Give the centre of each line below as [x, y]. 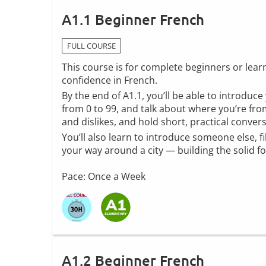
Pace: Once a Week [104, 177]
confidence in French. [110, 80]
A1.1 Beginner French [133, 20]
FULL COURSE [91, 46]
